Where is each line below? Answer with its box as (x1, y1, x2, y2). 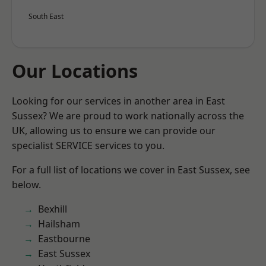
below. (12, 178, 41, 191)
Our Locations (12, 58, 138, 83)
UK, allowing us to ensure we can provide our (12, 124, 216, 137)
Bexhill (38, 202, 67, 216)
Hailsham (38, 217, 80, 230)
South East (28, 11, 64, 21)
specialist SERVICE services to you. (12, 139, 164, 152)
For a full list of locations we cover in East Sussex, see (12, 163, 250, 176)
